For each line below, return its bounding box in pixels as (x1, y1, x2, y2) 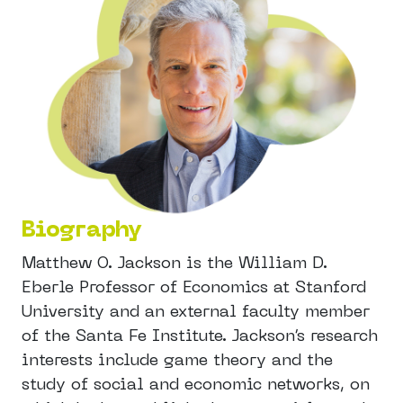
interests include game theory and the (22, 349, 333, 370)
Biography (22, 215, 142, 246)
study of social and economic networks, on (22, 373, 370, 394)
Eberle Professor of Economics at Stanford (22, 276, 366, 297)
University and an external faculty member (22, 300, 370, 321)
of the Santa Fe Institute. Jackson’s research (22, 325, 378, 345)
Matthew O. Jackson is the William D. (22, 252, 327, 273)
